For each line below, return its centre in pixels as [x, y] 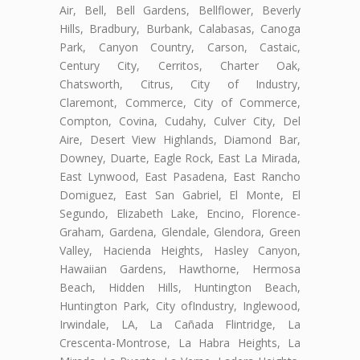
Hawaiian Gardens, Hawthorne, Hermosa [180, 268]
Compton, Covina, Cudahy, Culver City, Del [180, 121]
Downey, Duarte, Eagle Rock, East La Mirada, [180, 157]
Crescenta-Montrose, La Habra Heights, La [180, 342]
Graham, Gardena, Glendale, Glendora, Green [180, 231]
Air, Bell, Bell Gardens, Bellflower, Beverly [180, 10]
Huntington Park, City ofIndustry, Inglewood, [180, 305]
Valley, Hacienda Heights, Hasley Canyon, [180, 250]
